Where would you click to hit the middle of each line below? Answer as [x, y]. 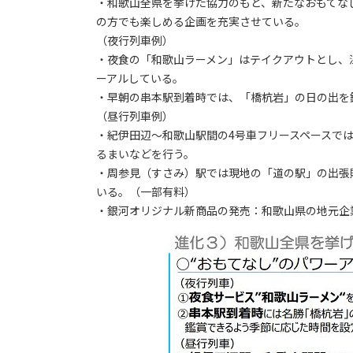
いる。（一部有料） [146, 192]
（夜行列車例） [135, 41]
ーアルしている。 [140, 78]
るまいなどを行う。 [145, 154]
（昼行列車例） [135, 116]
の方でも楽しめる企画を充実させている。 [201, 22]
